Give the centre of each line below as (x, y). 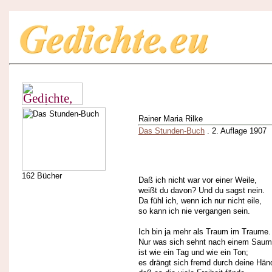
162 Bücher (42, 176)
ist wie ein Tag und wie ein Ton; (193, 253)
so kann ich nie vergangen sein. (194, 211)
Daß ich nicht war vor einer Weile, (198, 180)
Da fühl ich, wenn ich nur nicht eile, (200, 201)
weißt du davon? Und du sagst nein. (202, 191)
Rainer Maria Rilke (171, 119)
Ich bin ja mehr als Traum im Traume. (205, 232)
